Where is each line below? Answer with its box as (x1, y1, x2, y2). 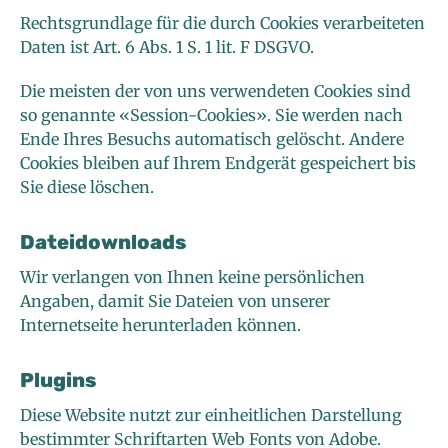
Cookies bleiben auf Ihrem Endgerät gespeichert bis (20, 153, 416, 174)
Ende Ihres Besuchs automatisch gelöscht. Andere (20, 129, 404, 150)
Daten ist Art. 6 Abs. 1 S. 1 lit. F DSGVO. (20, 37, 314, 58)
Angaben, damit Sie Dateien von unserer (20, 291, 330, 312)
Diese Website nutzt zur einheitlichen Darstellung (20, 405, 402, 426)
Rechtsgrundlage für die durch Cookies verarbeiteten (20, 13, 425, 34)
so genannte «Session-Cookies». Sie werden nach (20, 105, 403, 126)
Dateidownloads (20, 230, 186, 255)
